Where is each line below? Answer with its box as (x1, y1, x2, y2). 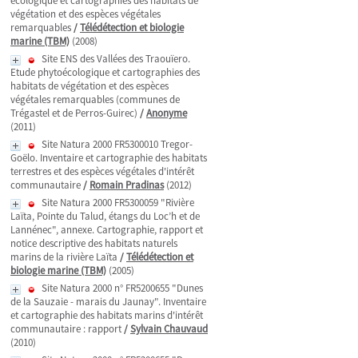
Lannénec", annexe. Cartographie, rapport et (10, 223, 203, 237)
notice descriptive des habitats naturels (10, 237, 177, 250)
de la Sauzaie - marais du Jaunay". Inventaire (10, 295, 206, 308)
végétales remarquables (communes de (10, 93, 180, 106)
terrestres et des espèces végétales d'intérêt (10, 165, 194, 178)
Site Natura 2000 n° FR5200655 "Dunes (42, 281, 203, 295)
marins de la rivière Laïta (10, 250, 117, 264)
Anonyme (146, 106, 187, 120)
